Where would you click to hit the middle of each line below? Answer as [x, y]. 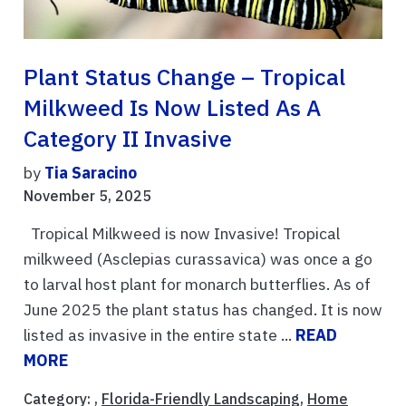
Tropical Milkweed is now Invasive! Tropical [182, 234]
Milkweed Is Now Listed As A [172, 108]
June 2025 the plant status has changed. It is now [203, 310]
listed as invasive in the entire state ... [159, 335]
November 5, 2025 [87, 196]
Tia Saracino [91, 173]
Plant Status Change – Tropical [184, 77]
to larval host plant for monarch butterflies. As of [197, 285]
